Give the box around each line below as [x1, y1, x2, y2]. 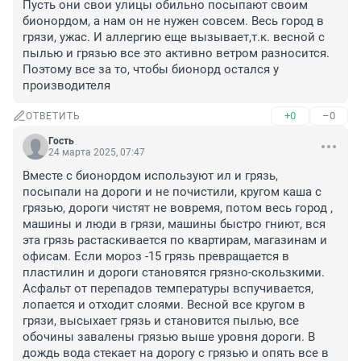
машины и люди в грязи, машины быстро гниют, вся [23, 217, 326, 232]
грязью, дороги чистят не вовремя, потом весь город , [23, 201, 333, 216]
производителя [23, 78, 110, 93]
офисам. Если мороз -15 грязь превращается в [23, 249, 289, 264]
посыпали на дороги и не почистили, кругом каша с [23, 185, 322, 200]
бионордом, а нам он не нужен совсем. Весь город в [23, 14, 324, 29]
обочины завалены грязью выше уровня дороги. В [23, 330, 315, 345]
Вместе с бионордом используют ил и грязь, [23, 168, 278, 184]
